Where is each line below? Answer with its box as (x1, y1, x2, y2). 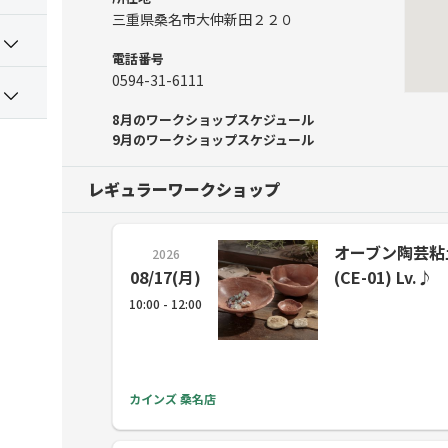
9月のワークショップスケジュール (112, 130, 314, 149)
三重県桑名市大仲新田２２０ (112, 9, 294, 29)
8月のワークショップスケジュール (112, 110, 314, 129)
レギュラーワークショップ (88, 177, 280, 201)
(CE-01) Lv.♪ (334, 265, 433, 289)
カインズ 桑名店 (129, 390, 216, 407)
